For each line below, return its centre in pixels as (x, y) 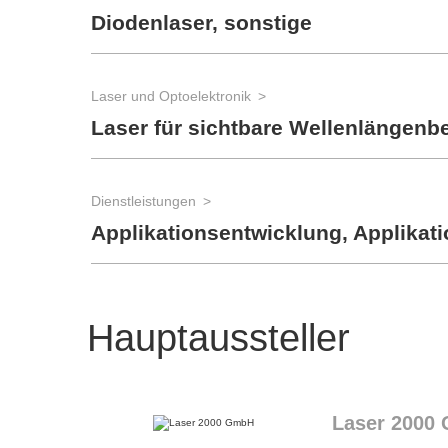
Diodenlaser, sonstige (201, 23)
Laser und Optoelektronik (171, 96)
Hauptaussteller (218, 338)
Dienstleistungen (143, 201)
